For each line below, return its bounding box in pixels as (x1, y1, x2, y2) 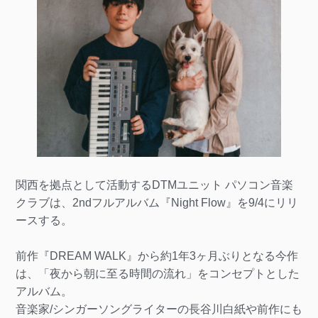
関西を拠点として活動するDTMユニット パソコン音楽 (15, 178, 293, 191)
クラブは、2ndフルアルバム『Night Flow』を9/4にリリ (15, 196, 298, 209)
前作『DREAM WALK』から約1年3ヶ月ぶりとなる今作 (15, 249, 298, 262)
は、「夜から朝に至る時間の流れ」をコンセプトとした (15, 267, 300, 280)
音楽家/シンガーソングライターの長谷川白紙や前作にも (15, 302, 302, 315)
